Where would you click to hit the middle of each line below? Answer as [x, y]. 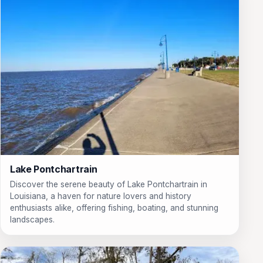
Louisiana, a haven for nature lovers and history [101, 196]
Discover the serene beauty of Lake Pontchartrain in [109, 184]
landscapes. [32, 219]
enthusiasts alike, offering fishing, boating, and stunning [114, 208]
